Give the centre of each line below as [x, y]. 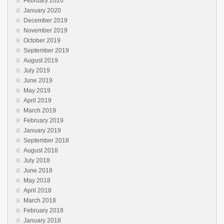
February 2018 [43, 210]
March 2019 [40, 110]
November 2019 [45, 30]
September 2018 [46, 140]
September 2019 [46, 50]
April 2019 [37, 100]
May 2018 [37, 180]
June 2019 [38, 80]
